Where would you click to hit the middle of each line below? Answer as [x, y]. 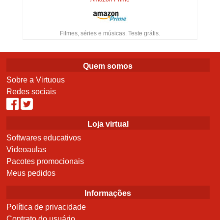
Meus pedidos [31, 173]
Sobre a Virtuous [36, 80]
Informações [108, 193]
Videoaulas [27, 150]
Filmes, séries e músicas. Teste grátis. [110, 34]
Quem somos [108, 66]
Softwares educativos [44, 138]
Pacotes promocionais [45, 162]
